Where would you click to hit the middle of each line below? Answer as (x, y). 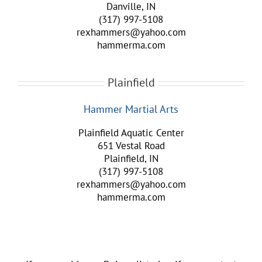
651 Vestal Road (131, 146)
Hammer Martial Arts (131, 109)
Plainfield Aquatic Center (131, 133)
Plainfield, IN (131, 158)
